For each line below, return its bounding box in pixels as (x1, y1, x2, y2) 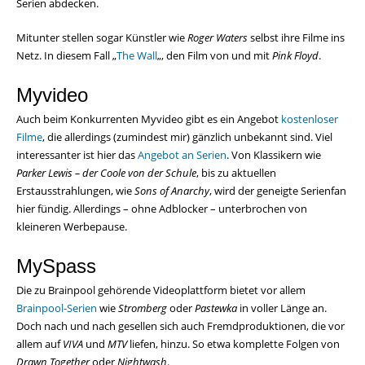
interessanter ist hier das (16, 147, 138, 163)
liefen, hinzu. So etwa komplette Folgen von (127, 336, 340, 352)
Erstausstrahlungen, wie (16, 183, 134, 199)
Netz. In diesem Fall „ (16, 48, 117, 64)
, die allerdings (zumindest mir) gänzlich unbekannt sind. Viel (42, 130, 332, 145)
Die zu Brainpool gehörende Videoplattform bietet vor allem (16, 283, 306, 298)
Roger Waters (187, 30, 248, 46)
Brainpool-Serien (16, 301, 97, 316)
